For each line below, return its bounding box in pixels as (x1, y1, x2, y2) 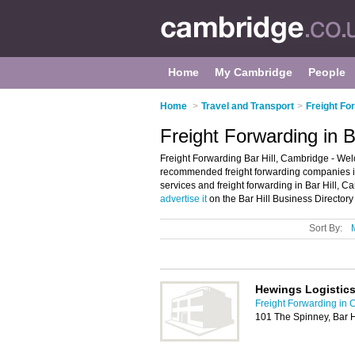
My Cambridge (215, 66, 292, 78)
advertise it (160, 193, 207, 204)
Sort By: (309, 223, 342, 234)
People (308, 66, 345, 78)
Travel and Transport (201, 101, 294, 112)
